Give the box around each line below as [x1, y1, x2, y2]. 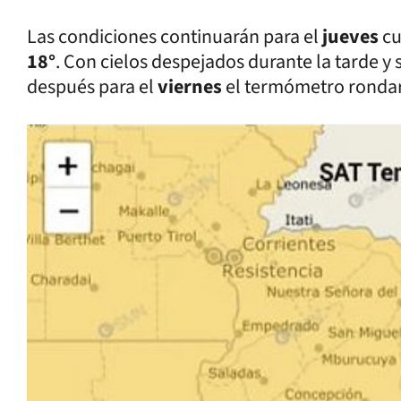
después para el [27, 72, 154, 101]
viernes [154, 72, 222, 101]
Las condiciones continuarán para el [27, 21, 319, 51]
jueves [319, 21, 379, 51]
